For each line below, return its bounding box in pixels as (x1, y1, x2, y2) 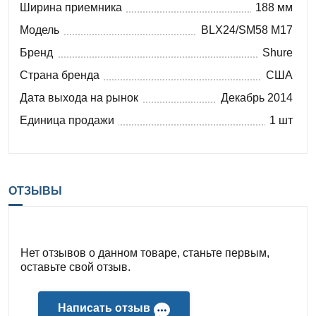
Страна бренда (20, 69, 99, 82)
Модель (20, 24, 59, 37)
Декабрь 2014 (221, 92, 293, 104)
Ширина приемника (20, 1, 122, 14)
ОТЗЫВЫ (8, 185, 62, 197)
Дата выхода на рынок (20, 92, 138, 104)
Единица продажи (20, 114, 114, 127)
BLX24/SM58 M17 (201, 24, 293, 37)
